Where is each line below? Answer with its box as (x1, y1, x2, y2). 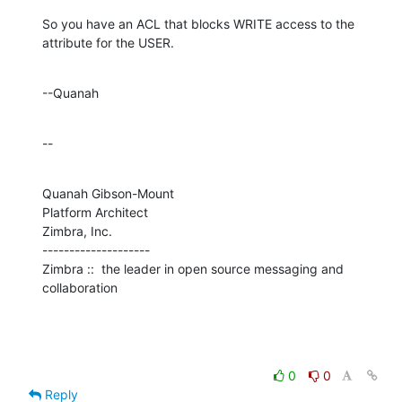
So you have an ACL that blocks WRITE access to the (42, 16, 354, 32)
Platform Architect (42, 205, 148, 221)
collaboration (42, 280, 118, 296)
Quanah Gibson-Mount (42, 186, 174, 202)
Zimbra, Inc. (42, 223, 112, 240)
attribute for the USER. (42, 35, 174, 51)
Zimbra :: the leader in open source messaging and (42, 261, 344, 277)
